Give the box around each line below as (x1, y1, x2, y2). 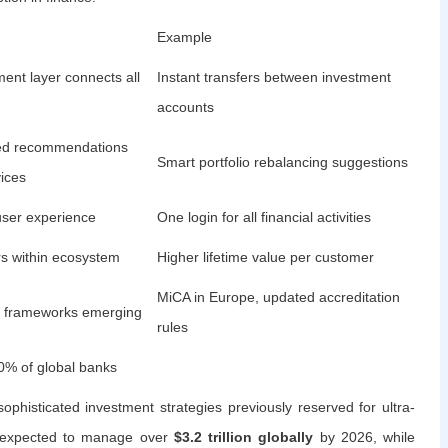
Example (157, 29, 212, 46)
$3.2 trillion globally (173, 429, 314, 446)
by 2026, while (313, 429, 416, 446)
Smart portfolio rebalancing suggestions (157, 154, 408, 171)
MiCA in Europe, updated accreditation (157, 289, 400, 306)
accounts (157, 99, 214, 116)
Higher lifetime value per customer (157, 249, 374, 266)
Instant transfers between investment (157, 69, 391, 86)
